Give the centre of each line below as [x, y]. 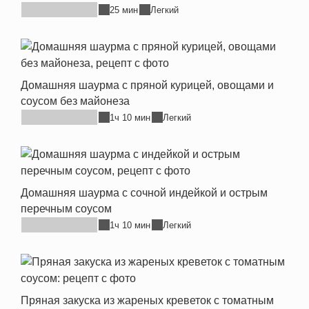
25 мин [124, 10]
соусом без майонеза [75, 101]
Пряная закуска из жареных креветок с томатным [147, 300]
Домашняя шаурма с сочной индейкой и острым [144, 193]
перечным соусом [66, 209]
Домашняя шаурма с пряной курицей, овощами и [147, 85]
